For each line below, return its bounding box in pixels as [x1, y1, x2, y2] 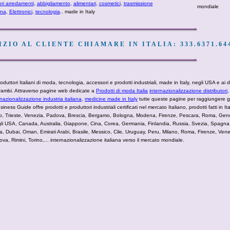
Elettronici [9, 9, 32, 14]
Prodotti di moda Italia [96, 88, 148, 93]
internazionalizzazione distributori [149, 88, 227, 93]
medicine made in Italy [85, 96, 138, 102]
